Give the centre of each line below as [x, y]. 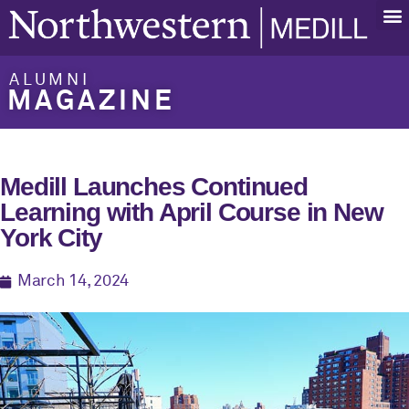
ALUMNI [50, 80]
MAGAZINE [91, 102]
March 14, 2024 [73, 282]
